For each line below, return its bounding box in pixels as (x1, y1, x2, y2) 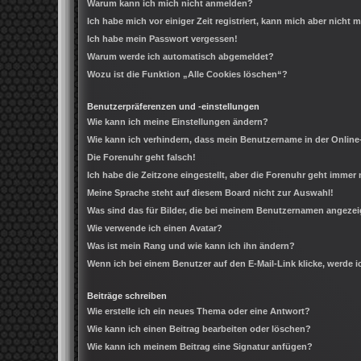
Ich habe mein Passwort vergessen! (87, 34, 238, 44)
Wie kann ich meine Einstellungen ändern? (87, 117, 268, 127)
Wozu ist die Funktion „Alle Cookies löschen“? (87, 69, 288, 80)
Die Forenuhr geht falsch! (87, 152, 196, 163)
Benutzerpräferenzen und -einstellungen (87, 102, 259, 112)
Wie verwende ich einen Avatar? (87, 223, 222, 234)
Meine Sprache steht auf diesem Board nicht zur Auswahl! (87, 188, 334, 198)
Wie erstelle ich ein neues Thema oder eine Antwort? (87, 306, 310, 317)
